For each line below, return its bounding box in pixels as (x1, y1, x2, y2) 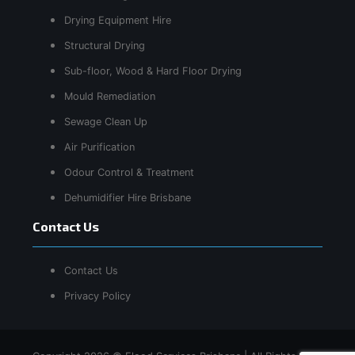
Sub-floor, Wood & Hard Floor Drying (64, 64, 242, 77)
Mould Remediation (64, 90, 155, 102)
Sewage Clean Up (64, 115, 147, 128)
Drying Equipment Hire (64, 13, 171, 26)
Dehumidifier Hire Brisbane (64, 191, 191, 204)
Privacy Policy (64, 289, 131, 302)
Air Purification (64, 140, 135, 153)
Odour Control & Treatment (64, 166, 194, 178)
